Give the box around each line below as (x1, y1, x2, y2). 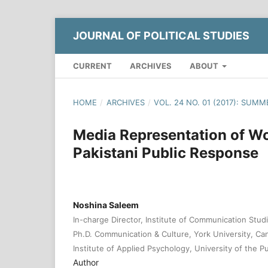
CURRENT (73, 60, 112, 71)
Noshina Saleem (73, 199, 139, 210)
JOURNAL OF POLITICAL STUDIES (73, 29, 249, 42)
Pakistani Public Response (73, 144, 258, 162)
